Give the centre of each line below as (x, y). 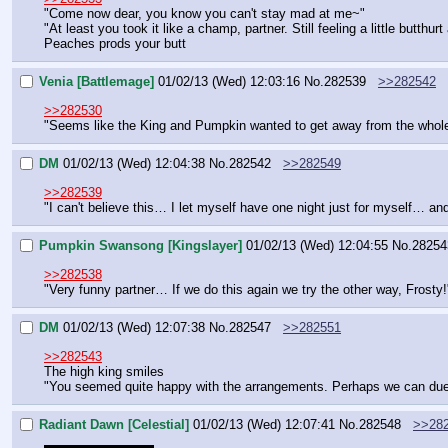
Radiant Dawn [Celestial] (114, 425)
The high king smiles (104, 371)
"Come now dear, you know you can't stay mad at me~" (204, 13)
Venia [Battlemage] (96, 82)
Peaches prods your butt (115, 43)
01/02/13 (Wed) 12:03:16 (229, 82)
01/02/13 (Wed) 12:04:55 (317, 246)
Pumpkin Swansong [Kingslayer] (140, 246)
